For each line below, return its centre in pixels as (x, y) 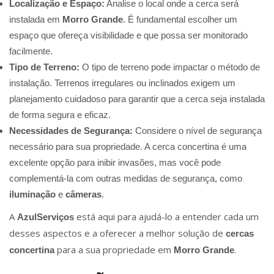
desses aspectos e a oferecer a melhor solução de (117, 233)
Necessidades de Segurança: (71, 131)
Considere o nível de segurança (197, 131)
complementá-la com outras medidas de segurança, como (126, 179)
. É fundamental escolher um (180, 20)
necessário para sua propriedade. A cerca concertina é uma (128, 147)
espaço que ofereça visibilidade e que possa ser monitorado (128, 35)
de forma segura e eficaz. (60, 115)
